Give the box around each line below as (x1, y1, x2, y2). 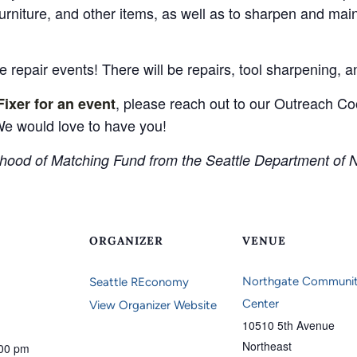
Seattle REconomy (89, 275, 189, 289)
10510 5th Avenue (242, 317, 335, 333)
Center (242, 296, 279, 311)
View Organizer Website (89, 298, 217, 312)
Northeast (242, 338, 292, 354)
